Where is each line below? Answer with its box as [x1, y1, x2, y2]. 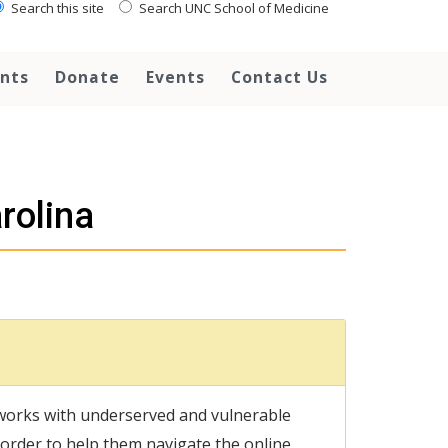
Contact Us [231, 66, 328, 88]
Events [146, 66, 205, 88]
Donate [55, 66, 120, 88]
